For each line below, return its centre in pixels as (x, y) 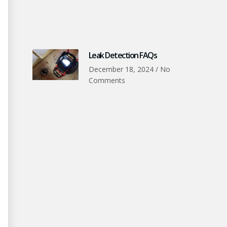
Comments (107, 81)
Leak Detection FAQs (123, 55)
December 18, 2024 (122, 69)
